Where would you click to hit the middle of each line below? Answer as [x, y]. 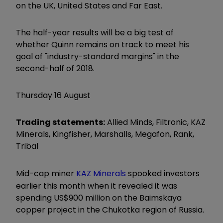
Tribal [27, 146]
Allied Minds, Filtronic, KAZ [155, 122]
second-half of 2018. [55, 68]
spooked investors [163, 173]
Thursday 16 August [53, 95]
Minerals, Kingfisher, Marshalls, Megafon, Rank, [105, 134]
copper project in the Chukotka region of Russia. [110, 210]
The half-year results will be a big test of [95, 32]
